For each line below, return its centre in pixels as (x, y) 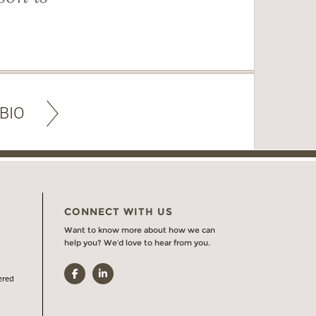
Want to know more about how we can (140, 230)
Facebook (90, 271)
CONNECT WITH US (119, 212)
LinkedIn (115, 271)
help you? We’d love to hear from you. (137, 243)
